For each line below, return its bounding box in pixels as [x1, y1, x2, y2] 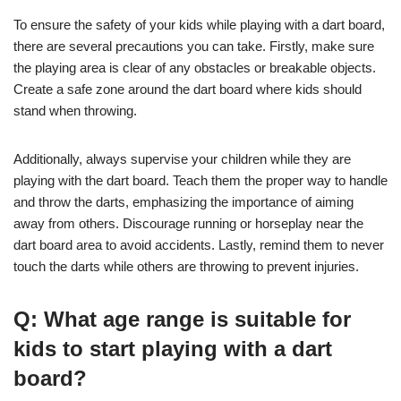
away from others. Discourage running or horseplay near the [13, 215, 363, 231]
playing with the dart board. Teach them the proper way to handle [13, 172, 388, 188]
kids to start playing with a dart [13, 336, 332, 361]
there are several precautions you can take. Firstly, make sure [13, 38, 374, 54]
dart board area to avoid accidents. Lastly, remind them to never [13, 236, 384, 252]
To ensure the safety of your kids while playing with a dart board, [13, 16, 385, 32]
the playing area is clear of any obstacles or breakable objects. [13, 59, 376, 75]
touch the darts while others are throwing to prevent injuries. [13, 258, 359, 274]
